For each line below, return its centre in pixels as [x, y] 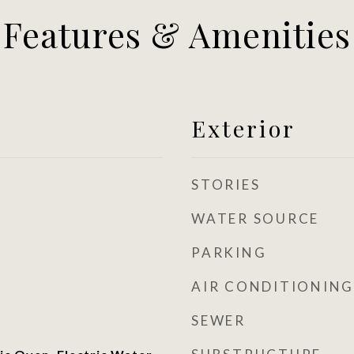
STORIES [226, 185]
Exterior [243, 128]
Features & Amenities [177, 34]
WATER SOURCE [255, 218]
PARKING [229, 252]
